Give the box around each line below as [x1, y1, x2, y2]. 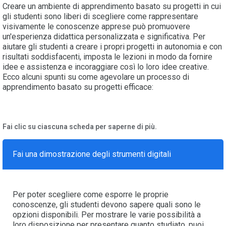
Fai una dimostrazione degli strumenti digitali [13, 149, 171, 159]
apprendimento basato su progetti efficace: [3, 82, 153, 92]
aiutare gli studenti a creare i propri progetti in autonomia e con [3, 42, 222, 52]
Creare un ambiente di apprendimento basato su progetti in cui [3, 2, 221, 12]
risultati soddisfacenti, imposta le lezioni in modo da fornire [3, 52, 212, 62]
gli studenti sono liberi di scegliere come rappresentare [3, 12, 198, 22]
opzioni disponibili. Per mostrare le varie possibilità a [13, 210, 201, 220]
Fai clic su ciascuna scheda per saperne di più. [3, 123, 157, 131]
